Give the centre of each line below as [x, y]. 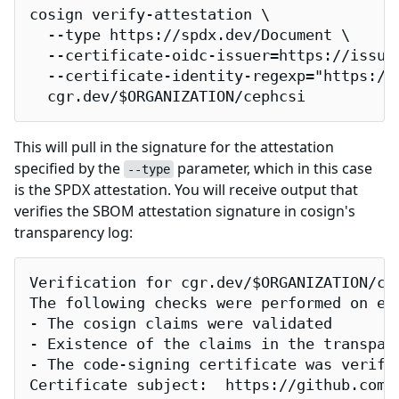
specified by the [69, 169]
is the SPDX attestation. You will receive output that [186, 190]
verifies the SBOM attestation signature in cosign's [185, 212]
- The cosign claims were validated [181, 324]
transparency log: [73, 233]
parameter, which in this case [273, 169]
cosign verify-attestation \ [150, 15]
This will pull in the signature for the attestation [174, 147]
